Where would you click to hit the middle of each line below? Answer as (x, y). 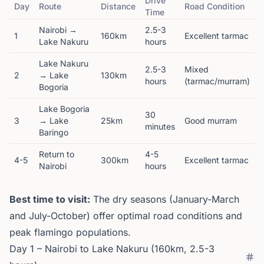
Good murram (211, 121)
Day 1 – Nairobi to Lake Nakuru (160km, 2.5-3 (112, 249)
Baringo (54, 132)
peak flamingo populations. (70, 232)
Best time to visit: (50, 199)
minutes (160, 126)
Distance (118, 6)
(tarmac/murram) (217, 81)
